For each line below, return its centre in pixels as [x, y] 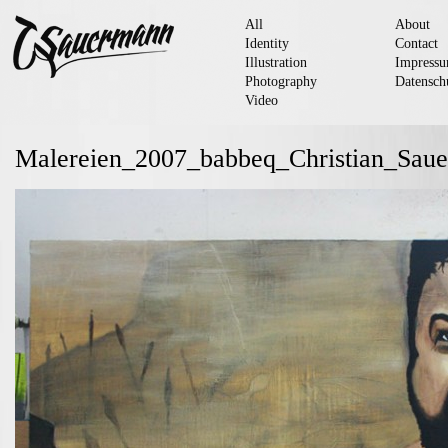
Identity [267, 43]
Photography [281, 81]
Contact [416, 43]
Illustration [276, 62]
